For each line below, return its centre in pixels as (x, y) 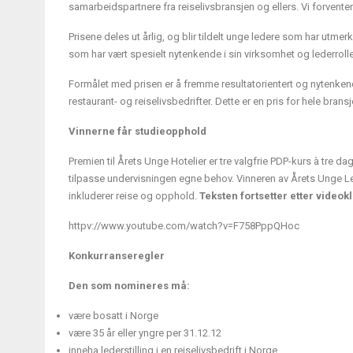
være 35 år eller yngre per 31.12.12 (145, 333)
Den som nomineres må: (129, 286)
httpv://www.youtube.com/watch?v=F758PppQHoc (184, 226)
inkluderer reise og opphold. (134, 196)
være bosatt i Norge (113, 316)
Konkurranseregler (117, 256)
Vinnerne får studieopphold (137, 132)
